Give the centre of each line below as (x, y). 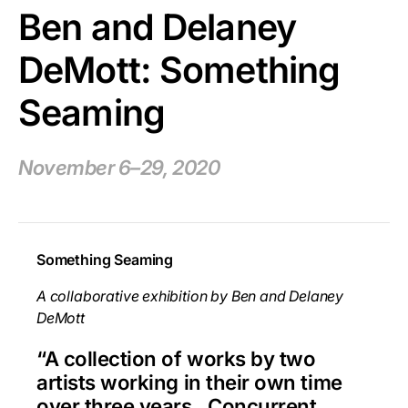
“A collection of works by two (176, 358)
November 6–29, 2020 (119, 168)
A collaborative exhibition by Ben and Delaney (190, 296)
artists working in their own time (189, 382)
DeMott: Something (179, 71)
